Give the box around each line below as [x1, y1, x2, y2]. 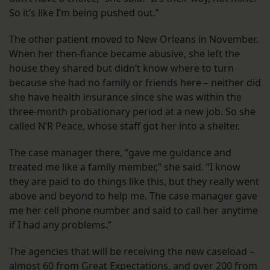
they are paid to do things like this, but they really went [9, 175, 259, 189]
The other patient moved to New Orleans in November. [9, 33, 258, 46]
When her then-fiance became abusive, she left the [9, 47, 240, 61]
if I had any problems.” [9, 218, 111, 232]
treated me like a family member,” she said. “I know [9, 160, 240, 174]
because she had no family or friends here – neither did [9, 76, 261, 90]
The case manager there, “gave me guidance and [9, 146, 231, 160]
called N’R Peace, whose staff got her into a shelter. [9, 119, 240, 133]
